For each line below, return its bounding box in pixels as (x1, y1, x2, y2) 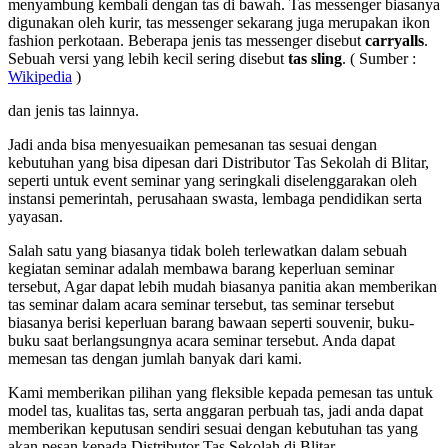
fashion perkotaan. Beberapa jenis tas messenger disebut (8, 32, 365, 50)
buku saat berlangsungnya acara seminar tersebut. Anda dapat (8, 332, 395, 350)
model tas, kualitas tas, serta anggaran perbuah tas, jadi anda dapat (8, 402, 423, 420)
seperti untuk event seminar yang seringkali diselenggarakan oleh (8, 172, 417, 190)
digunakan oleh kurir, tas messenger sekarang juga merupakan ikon (8, 14, 430, 32)
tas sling (288, 50, 342, 68)
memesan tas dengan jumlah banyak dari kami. (8, 350, 302, 368)
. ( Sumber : (342, 50, 416, 68)
